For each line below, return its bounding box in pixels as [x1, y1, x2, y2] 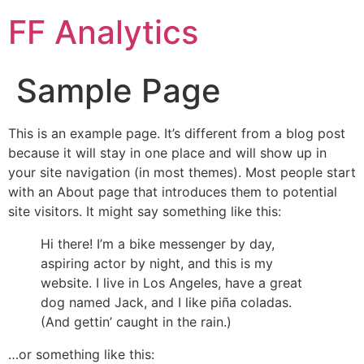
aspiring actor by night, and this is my [41, 255, 273, 271]
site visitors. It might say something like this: [8, 203, 281, 219]
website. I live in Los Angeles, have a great [41, 275, 302, 291]
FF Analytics [8, 12, 198, 52]
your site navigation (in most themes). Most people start [8, 164, 356, 180]
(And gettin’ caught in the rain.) [41, 314, 232, 330]
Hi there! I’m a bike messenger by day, [41, 236, 275, 252]
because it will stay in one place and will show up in [8, 145, 327, 161]
